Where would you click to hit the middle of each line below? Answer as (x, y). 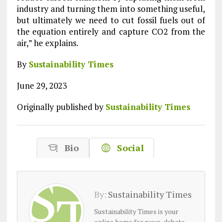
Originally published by (61, 107)
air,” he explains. (47, 43)
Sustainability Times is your (137, 211)
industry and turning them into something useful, (111, 9)
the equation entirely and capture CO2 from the (111, 31)
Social (128, 148)
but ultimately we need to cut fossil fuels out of (111, 20)
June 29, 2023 (42, 85)
